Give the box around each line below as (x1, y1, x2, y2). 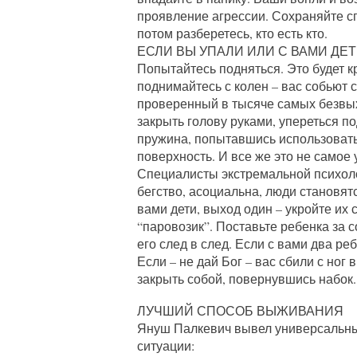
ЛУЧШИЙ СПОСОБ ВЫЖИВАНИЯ (137, 302, 343, 319)
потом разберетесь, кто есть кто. (137, 25, 328, 41)
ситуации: (137, 337, 194, 354)
